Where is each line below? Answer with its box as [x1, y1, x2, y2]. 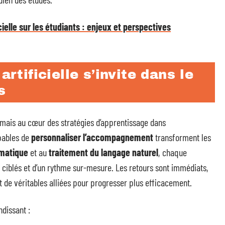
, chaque [158, 146, 187, 158]
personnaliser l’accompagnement [31, 131, 153, 143]
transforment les [153, 131, 211, 143]
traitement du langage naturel [49, 146, 158, 158]
